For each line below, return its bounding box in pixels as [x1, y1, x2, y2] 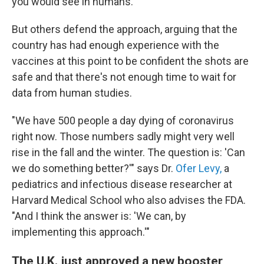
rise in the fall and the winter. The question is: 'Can [12, 146, 245, 159]
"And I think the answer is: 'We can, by [12, 210, 186, 222]
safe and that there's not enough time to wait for [12, 71, 236, 83]
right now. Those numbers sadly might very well [12, 130, 235, 143]
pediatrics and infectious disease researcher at [12, 178, 232, 190]
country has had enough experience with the [12, 39, 219, 51]
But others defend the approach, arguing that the [12, 23, 237, 35]
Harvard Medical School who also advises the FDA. [12, 194, 246, 206]
